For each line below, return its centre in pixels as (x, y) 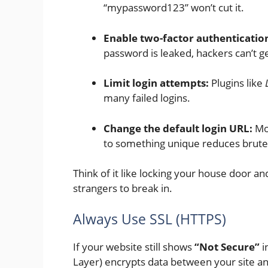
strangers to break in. (123, 188)
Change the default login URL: (178, 128)
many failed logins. (147, 98)
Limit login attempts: (156, 83)
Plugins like (237, 83)
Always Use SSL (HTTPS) (150, 219)
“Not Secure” (227, 246)
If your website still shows (134, 246)
